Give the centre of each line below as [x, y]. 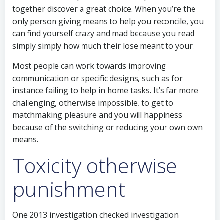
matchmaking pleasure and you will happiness [97, 115]
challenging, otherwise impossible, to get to [93, 103]
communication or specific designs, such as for [97, 78]
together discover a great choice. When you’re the [104, 9]
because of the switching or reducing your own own [108, 127]
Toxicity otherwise [95, 165]
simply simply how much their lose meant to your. [103, 46]
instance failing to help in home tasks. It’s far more [105, 90]
